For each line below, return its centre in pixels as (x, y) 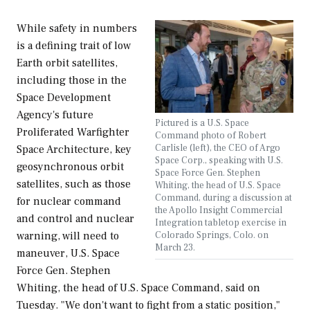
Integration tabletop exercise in (221, 223)
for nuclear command (69, 202)
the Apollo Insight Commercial (219, 210)
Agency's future (55, 115)
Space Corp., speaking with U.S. (219, 161)
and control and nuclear (75, 219)
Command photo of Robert (211, 136)
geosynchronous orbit (70, 167)
